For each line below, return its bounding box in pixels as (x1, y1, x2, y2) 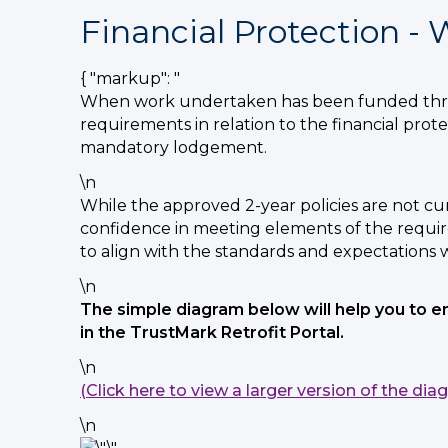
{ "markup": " (80, 69, 180, 88)
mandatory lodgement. (80, 138, 267, 157)
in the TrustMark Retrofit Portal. (80, 323, 344, 342)
